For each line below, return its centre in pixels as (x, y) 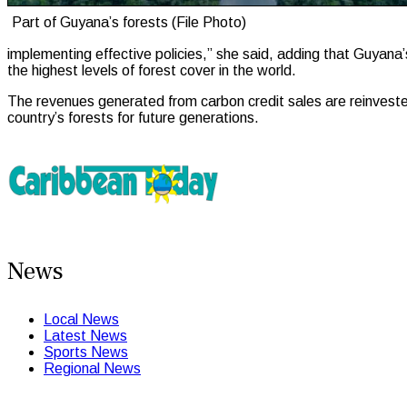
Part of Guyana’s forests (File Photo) (129, 22)
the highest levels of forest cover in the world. (152, 70)
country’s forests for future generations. (133, 117)
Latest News (85, 335)
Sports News (86, 352)
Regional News (92, 368)
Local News (81, 319)
